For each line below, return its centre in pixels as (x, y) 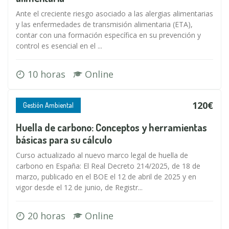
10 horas (49, 74)
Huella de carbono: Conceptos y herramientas (111, 127)
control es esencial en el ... (59, 46)
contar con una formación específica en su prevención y (108, 35)
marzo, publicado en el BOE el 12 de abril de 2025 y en (106, 177)
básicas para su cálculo (64, 140)
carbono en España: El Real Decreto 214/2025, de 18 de (108, 166)
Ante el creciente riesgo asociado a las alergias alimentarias (114, 14)
